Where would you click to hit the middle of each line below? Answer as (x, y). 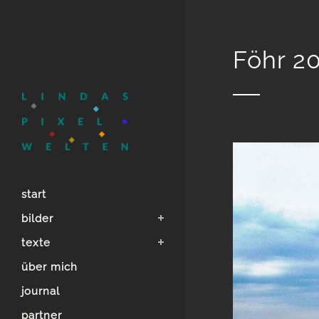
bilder (37, 218)
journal (41, 291)
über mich (49, 267)
